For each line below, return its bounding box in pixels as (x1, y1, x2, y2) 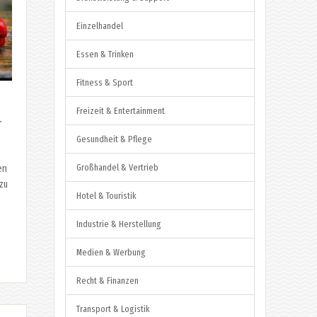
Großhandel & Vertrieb (76, 161, 158, 173)
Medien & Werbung (76, 246, 146, 258)
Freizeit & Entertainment (76, 105, 165, 116)
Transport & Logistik (76, 303, 149, 314)
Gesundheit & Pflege (76, 133, 152, 144)
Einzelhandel (76, 20, 123, 31)
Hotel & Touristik (76, 190, 136, 201)
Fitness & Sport (76, 76, 133, 88)
